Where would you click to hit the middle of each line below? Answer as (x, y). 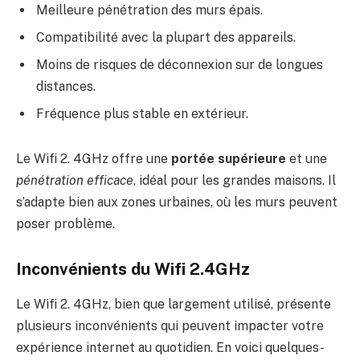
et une (307, 159)
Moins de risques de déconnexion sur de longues (180, 65)
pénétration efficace (75, 181)
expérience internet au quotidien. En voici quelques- (170, 348)
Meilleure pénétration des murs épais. (149, 10)
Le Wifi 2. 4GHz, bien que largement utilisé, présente (174, 305)
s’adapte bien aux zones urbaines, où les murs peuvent (177, 202)
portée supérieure (229, 159)
